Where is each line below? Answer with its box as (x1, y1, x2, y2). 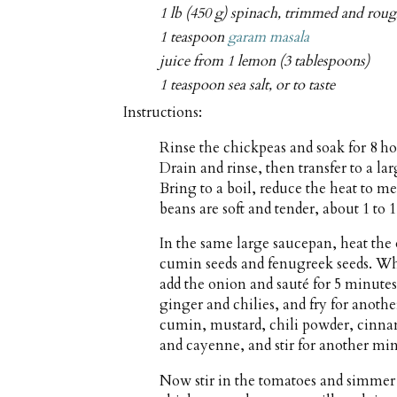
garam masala (228, 27, 310, 47)
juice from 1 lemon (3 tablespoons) (160, 51, 370, 72)
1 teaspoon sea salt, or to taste (160, 75, 336, 96)
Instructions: (123, 103, 202, 123)
